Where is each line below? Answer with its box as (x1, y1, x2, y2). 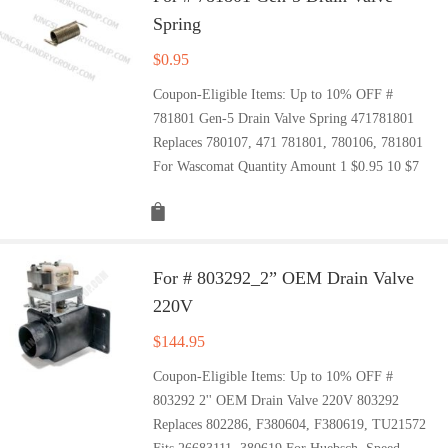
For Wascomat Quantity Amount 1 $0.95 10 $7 (153, 158, 420, 174)
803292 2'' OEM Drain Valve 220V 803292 (153, 392, 400, 408)
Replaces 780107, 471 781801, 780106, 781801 (153, 134, 424, 150)
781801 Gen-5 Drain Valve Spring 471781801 (153, 110, 415, 126)
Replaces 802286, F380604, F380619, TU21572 (153, 416, 427, 432)
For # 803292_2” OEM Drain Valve (153, 267, 415, 288)
